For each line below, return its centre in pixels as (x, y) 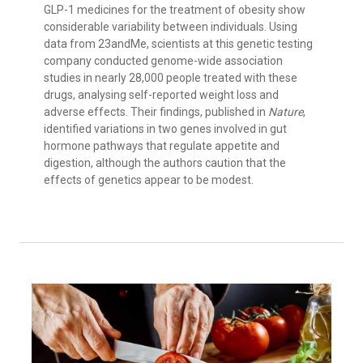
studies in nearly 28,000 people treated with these (171, 78)
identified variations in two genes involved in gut (165, 129)
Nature (286, 112)
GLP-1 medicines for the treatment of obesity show (175, 10)
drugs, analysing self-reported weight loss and (161, 95)
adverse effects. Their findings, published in (156, 112)
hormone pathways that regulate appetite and (162, 146)
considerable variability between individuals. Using (171, 27)
